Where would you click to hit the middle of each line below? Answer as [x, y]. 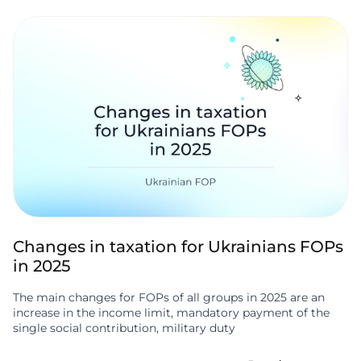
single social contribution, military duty [124, 328]
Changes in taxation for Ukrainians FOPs [178, 247]
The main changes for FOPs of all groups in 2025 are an [169, 298]
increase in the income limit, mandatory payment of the [171, 313]
